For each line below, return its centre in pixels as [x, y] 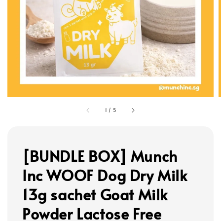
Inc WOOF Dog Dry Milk [105, 175]
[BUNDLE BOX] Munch [100, 155]
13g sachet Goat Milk [95, 194]
